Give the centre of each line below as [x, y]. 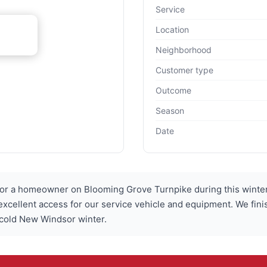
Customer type [184, 70]
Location [172, 30]
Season [170, 111]
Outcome [173, 91]
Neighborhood [184, 50]
